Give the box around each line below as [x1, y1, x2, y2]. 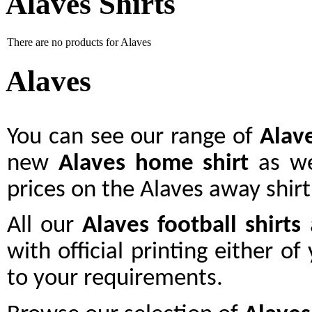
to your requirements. [7, 267, 223, 292]
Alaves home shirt [58, 152, 249, 177]
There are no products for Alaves [7, 36, 151, 49]
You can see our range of [7, 125, 260, 150]
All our [7, 214, 83, 239]
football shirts [157, 214, 302, 239]
